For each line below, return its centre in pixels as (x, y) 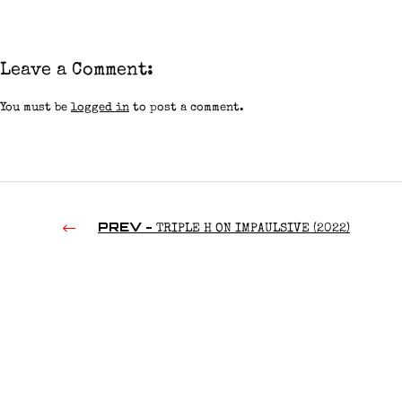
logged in (100, 109)
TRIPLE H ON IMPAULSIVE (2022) (251, 229)
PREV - (125, 227)
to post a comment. (187, 109)
